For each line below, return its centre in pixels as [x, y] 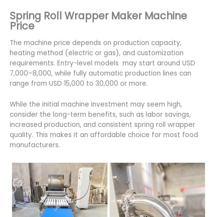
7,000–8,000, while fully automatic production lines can [101, 74]
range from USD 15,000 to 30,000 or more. [79, 84]
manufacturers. [35, 145]
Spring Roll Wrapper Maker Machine [98, 16]
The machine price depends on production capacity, [96, 43]
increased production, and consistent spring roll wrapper [102, 125]
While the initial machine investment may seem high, [96, 105]
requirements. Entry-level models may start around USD [102, 63]
